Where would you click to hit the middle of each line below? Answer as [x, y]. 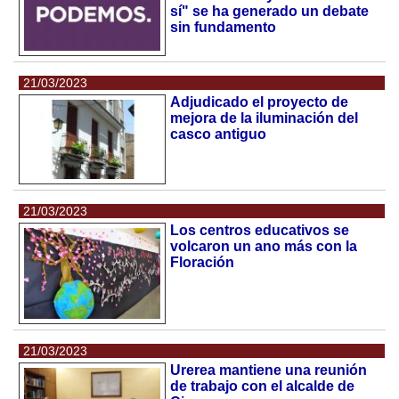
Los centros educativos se [260, 230]
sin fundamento [224, 27]
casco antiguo [219, 134]
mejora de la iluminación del [265, 118]
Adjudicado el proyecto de [260, 102]
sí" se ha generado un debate [270, 11]
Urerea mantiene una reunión [269, 370]
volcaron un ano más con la [264, 246]
